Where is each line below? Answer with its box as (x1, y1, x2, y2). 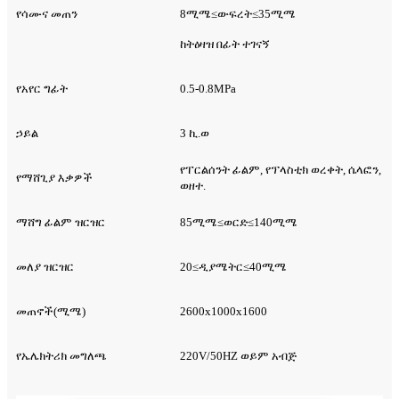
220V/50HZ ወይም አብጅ (180, 349, 297, 363)
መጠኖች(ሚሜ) (16, 305, 85, 319)
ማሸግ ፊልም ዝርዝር (16, 216, 105, 230)
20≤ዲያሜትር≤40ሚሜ (180, 260, 287, 274)
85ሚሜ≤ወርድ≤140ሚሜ (180, 216, 297, 230)
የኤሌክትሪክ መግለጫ (16, 349, 107, 363)
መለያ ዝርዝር (16, 260, 74, 274)
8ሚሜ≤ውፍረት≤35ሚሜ (180, 7, 296, 21)
